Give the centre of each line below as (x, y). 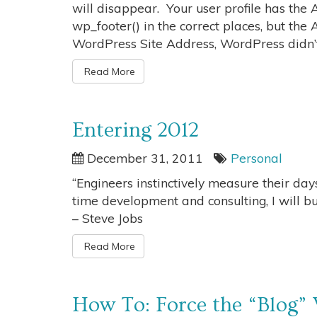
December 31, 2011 (143, 158)
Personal (257, 158)
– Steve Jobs (108, 218)
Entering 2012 (136, 130)
